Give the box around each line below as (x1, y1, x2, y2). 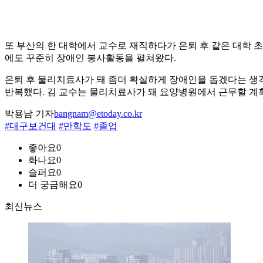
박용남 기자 (5, 109, 54, 119)
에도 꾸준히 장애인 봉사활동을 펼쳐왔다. (5, 53, 176, 63)
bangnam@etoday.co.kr (54, 109, 142, 119)
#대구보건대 (5, 121, 56, 131)
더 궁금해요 (28, 180, 77, 190)
